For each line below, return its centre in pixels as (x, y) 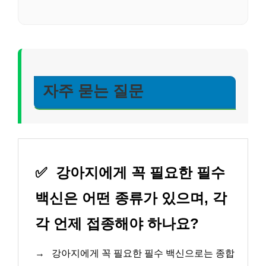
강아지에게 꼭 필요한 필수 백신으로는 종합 (142, 254)
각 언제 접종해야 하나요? (117, 224)
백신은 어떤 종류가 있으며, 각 (131, 198)
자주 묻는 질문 (93, 91)
